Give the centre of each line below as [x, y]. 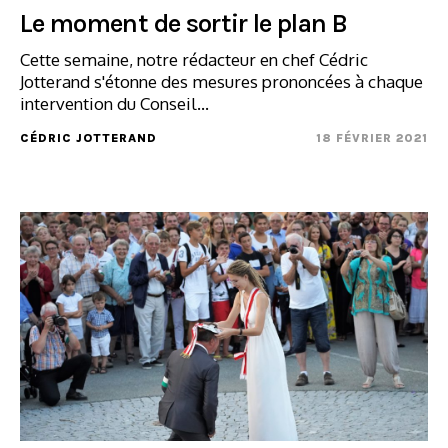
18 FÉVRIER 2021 [372, 137]
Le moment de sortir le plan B [184, 23]
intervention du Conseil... [114, 103]
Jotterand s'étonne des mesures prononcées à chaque [221, 81]
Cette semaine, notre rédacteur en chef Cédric [194, 59]
